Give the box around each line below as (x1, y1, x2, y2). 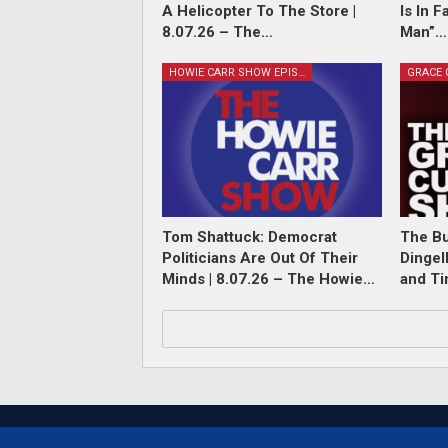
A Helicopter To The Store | (162, 2, 356, 21)
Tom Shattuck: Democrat (162, 228, 337, 247)
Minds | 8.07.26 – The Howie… (162, 270, 375, 289)
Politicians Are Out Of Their (162, 249, 358, 268)
